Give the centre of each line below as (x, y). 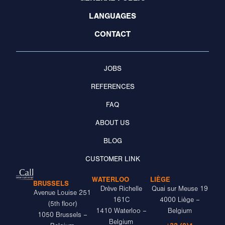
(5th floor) (62, 204)
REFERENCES (113, 87)
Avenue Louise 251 (63, 193)
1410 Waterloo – (121, 211)
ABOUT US (113, 123)
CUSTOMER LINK (113, 159)
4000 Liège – (180, 200)
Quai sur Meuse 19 (180, 189)
